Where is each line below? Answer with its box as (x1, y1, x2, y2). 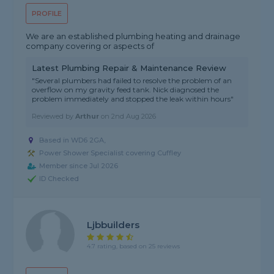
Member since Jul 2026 (39, 161, 119, 171)
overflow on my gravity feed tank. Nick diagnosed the (32, 85, 220, 95)
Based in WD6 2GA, (39, 136, 106, 145)
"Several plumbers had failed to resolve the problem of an (32, 76, 232, 86)
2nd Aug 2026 (111, 112, 157, 121)
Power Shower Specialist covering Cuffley (39, 149, 182, 158)
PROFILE (32, 9, 62, 18)
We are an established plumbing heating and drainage (26, 31, 241, 42)
